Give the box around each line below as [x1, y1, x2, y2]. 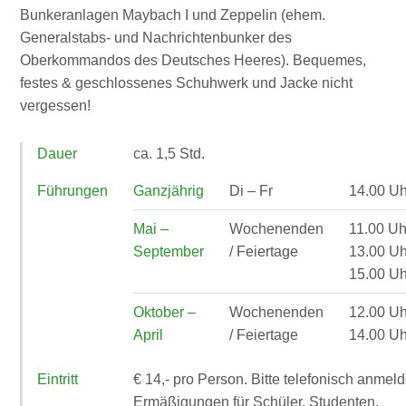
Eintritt [37, 371, 79, 387]
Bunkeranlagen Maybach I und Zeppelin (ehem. [20, 6, 326, 23]
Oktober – [133, 304, 197, 320]
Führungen [37, 182, 109, 198]
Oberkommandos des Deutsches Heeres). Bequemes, [20, 52, 367, 68]
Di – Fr [229, 182, 274, 198]
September [133, 243, 205, 259]
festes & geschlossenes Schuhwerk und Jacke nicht [20, 74, 353, 91]
